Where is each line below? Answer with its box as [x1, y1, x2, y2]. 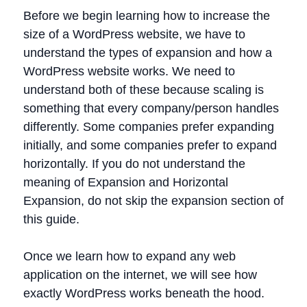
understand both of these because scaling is [23, 83, 264, 97]
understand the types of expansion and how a [23, 46, 272, 60]
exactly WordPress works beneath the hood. [23, 286, 265, 300]
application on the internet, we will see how [23, 268, 257, 282]
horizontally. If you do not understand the [23, 157, 245, 171]
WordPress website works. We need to [23, 64, 235, 78]
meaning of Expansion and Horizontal [23, 175, 228, 189]
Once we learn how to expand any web [23, 249, 236, 263]
